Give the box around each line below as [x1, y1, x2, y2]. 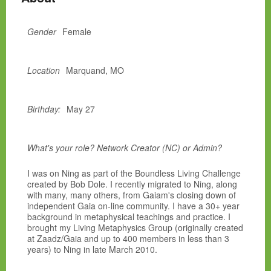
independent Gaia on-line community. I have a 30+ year [27, 200, 240, 212]
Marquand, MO [66, 64, 124, 77]
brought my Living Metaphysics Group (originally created [27, 221, 243, 234]
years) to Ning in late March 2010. [27, 243, 157, 256]
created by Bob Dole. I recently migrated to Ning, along [27, 178, 237, 191]
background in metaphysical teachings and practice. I [27, 211, 230, 223]
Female [62, 25, 91, 38]
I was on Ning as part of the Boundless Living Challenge [27, 167, 241, 180]
